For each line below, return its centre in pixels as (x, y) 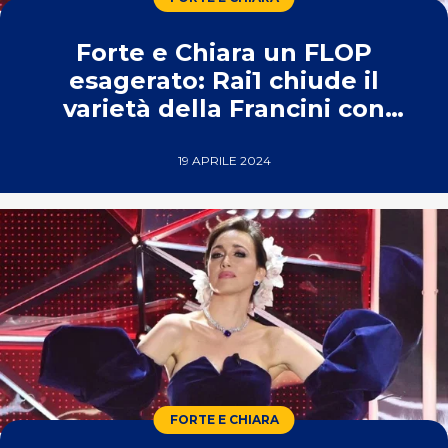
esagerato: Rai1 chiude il (224, 80)
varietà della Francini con (224, 108)
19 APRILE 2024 (224, 160)
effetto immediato (224, 136)
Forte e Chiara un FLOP (224, 52)
